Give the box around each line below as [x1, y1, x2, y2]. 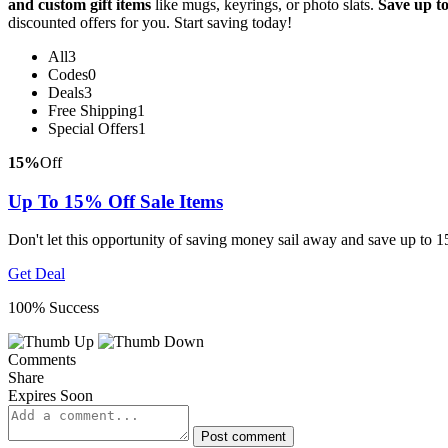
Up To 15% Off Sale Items [8, 190, 223, 212]
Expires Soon [8, 387, 93, 405]
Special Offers [48, 119, 138, 137]
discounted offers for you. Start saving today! [8, 13, 292, 31]
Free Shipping [48, 101, 137, 119]
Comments [8, 351, 76, 369]
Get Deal [8, 265, 65, 283]
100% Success [8, 299, 99, 317]
